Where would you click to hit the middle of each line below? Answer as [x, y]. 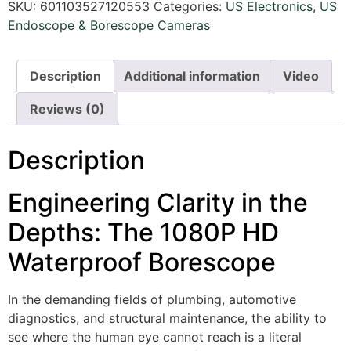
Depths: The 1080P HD [143, 232]
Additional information [192, 76]
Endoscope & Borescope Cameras [109, 25]
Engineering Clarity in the [158, 202]
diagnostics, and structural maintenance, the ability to [167, 318]
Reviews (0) [67, 109]
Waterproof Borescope [142, 262]
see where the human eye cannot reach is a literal [155, 337]
